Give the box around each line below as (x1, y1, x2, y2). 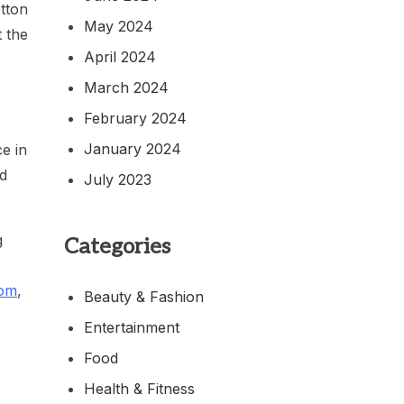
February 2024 (84, 108, 187, 127)
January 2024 (84, 139, 181, 158)
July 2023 (84, 170, 151, 188)
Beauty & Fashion (84, 287, 204, 306)
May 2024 (84, 16, 153, 35)
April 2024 (84, 47, 156, 66)
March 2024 (84, 78, 169, 96)
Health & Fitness (84, 379, 195, 398)
